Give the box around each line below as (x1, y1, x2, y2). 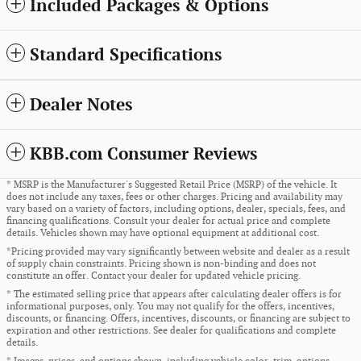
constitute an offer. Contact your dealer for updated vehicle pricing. (6, 270, 301, 283)
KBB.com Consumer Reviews (30, 144, 257, 165)
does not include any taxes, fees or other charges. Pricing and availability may (6, 191, 342, 204)
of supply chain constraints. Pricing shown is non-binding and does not (6, 258, 316, 271)
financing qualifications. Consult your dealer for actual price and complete (6, 215, 330, 228)
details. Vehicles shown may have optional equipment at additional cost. (6, 227, 319, 240)
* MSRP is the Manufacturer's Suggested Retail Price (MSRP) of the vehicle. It (6, 179, 337, 192)
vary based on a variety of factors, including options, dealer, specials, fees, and (6, 203, 346, 216)
